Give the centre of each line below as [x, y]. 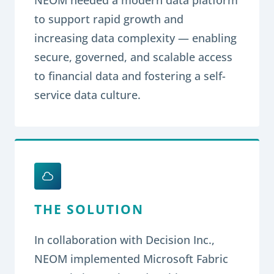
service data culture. [87, 94]
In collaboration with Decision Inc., [124, 239]
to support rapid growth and [109, 19]
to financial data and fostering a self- [130, 76]
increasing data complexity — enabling [135, 38]
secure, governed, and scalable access [133, 57]
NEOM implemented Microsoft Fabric [131, 258]
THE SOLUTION [89, 209]
